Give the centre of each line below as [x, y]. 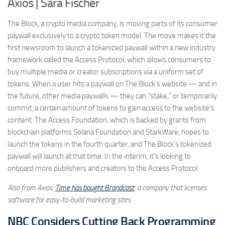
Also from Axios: [31, 188]
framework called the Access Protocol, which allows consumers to [109, 60]
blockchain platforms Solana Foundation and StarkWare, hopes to [108, 132]
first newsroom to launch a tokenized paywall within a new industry [111, 47]
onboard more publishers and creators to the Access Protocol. [103, 168]
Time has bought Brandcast [95, 188]
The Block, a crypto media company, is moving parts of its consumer [113, 23]
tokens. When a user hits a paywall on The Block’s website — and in [112, 84]
